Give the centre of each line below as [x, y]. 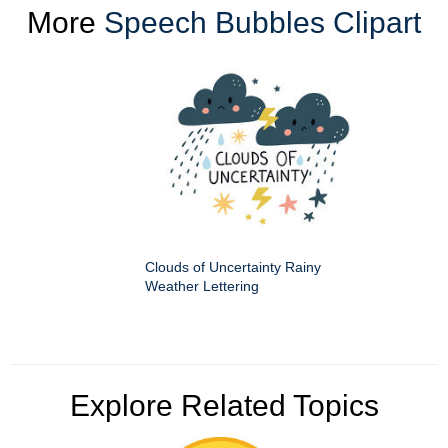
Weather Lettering [202, 285]
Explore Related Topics [224, 405]
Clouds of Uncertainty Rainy [233, 266]
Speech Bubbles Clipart [262, 22]
